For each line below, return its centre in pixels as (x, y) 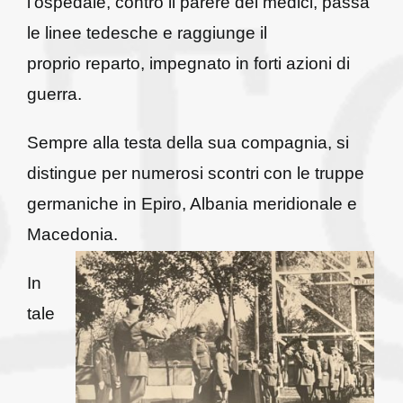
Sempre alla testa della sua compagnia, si (188, 143)
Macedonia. (72, 234)
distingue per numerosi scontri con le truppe (195, 173)
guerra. (54, 94)
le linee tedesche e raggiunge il (147, 33)
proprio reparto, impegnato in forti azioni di (188, 63)
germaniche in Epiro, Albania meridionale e (192, 204)
